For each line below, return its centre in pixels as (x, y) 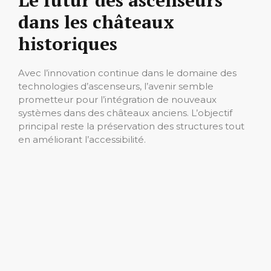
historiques (68, 44)
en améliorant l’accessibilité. (82, 140)
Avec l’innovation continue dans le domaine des (127, 73)
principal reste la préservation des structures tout (131, 126)
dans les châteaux (96, 22)
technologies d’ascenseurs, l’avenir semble (116, 87)
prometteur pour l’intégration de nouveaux (117, 100)
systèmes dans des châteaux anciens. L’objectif (125, 113)
